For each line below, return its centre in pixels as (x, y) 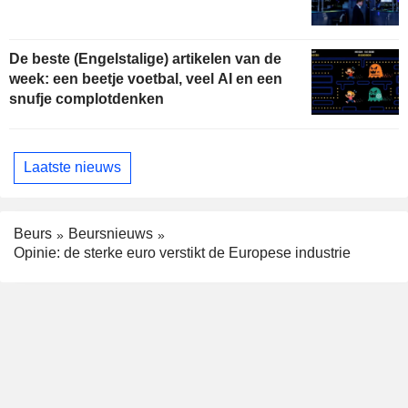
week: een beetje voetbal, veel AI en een (146, 78)
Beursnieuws (111, 233)
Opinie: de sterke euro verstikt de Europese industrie (182, 252)
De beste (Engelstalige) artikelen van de (145, 58)
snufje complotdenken (87, 98)
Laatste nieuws (72, 168)
